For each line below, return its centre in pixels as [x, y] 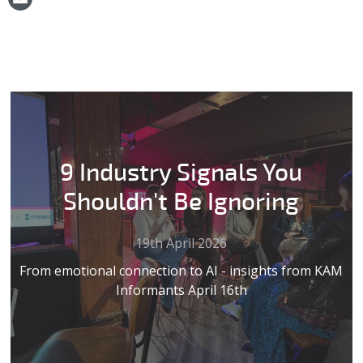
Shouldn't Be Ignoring [181, 203]
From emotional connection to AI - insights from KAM [181, 271]
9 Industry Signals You [181, 173]
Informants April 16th [181, 290]
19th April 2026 [181, 243]
